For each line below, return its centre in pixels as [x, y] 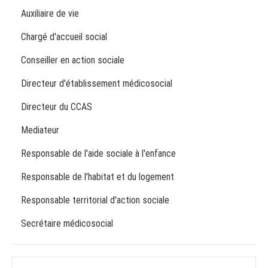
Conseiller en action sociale [74, 60]
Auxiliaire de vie [50, 14]
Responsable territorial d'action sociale [96, 200]
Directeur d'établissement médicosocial [97, 84]
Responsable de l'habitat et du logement [99, 177]
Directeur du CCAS [57, 107]
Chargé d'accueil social [65, 37]
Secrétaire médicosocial [67, 224]
